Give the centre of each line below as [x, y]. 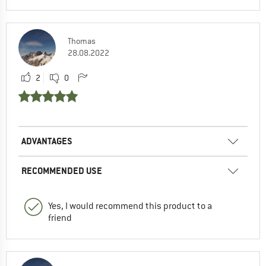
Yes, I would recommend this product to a [130, 206]
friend [60, 218]
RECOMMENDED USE [62, 170]
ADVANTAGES [47, 141]
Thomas [82, 41]
